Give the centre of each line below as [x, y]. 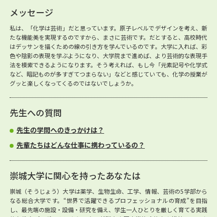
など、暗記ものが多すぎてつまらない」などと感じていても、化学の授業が [108, 74]
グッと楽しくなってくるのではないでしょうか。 [73, 83]
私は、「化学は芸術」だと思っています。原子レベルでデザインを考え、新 [108, 28]
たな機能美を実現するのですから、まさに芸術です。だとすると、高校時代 [108, 37]
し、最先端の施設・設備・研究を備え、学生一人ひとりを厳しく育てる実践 [108, 209]
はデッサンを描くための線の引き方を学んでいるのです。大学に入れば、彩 [108, 46]
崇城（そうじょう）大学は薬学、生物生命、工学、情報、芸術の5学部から [108, 191]
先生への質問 [36, 112]
